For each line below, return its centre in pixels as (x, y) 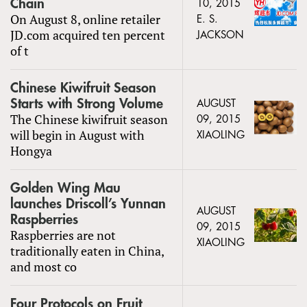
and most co (44, 266)
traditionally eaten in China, (87, 250)
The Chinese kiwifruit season (89, 119)
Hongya (31, 150)
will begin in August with (77, 135)
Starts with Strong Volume (87, 103)
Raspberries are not (63, 235)
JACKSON (220, 35)
